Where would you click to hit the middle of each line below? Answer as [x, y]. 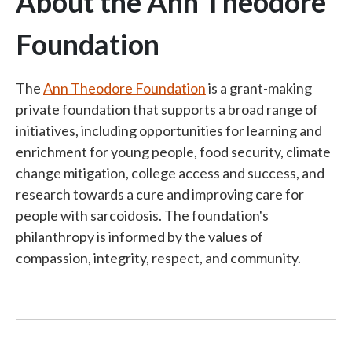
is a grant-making [259, 88]
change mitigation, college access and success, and [170, 173]
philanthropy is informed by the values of [139, 236]
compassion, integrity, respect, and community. [159, 258]
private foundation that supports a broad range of [167, 109]
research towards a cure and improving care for [160, 194]
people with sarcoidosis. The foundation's [142, 215]
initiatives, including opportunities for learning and [169, 130]
